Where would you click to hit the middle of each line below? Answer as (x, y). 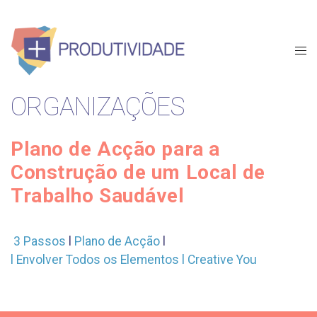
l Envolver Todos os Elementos (95, 260)
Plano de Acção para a (115, 149)
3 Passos (39, 241)
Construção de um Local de (138, 172)
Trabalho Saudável (98, 196)
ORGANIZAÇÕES (98, 107)
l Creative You (220, 260)
